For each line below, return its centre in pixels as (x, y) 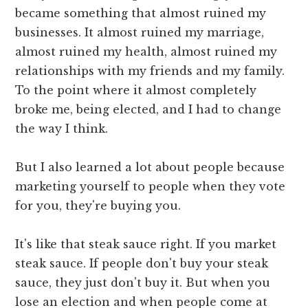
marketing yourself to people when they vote (151, 187)
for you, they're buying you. (98, 206)
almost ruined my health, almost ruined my (146, 52)
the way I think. (62, 129)
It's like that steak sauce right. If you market (146, 244)
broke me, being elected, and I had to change (148, 110)
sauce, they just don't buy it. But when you (143, 283)
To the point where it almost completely (136, 90)
